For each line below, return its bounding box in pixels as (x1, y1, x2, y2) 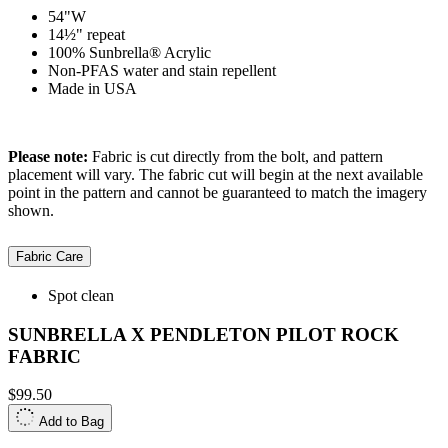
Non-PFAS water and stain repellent (48, 62, 276, 80)
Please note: (8, 148, 88, 166)
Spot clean (48, 286, 114, 304)
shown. (8, 202, 54, 220)
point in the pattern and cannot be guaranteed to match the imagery (8, 184, 427, 202)
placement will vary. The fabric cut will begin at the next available (8, 166, 423, 184)
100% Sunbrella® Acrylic (48, 44, 211, 62)
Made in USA (48, 80, 137, 98)
